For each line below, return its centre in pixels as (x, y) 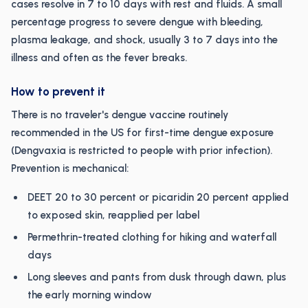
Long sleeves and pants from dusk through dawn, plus (157, 277)
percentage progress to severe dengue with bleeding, (137, 22)
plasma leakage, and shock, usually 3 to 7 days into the (144, 40)
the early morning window (90, 295)
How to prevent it (58, 91)
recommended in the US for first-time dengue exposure (142, 133)
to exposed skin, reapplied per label (113, 215)
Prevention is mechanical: (70, 168)
